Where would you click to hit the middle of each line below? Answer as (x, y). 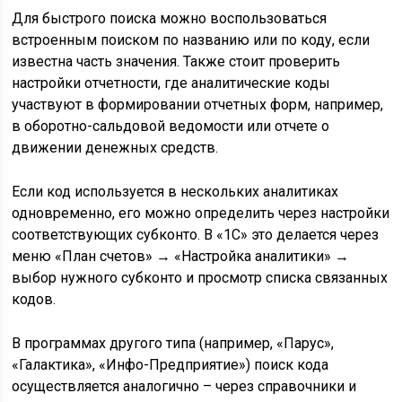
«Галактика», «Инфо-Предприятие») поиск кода (170, 365)
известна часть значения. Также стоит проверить (176, 62)
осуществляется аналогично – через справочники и (184, 387)
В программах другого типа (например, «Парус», (173, 344)
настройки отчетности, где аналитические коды (171, 83)
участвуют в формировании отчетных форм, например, (198, 105)
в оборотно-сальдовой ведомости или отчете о (171, 127)
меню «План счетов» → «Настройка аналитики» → (181, 257)
